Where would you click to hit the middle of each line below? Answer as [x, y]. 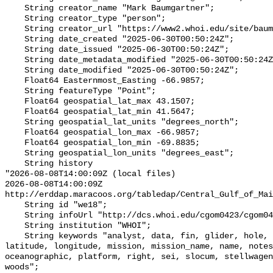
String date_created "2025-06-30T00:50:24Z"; [15, 40]
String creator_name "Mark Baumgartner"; [15, 9]
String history [15, 164]
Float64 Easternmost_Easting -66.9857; [15, 81]
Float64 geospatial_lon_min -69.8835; [15, 143]
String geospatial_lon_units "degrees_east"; [15, 154]
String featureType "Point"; [15, 91]
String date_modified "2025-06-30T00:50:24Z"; [15, 71]
